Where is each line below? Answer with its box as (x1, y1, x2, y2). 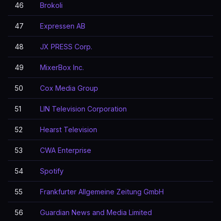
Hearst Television (40, 125, 97, 134)
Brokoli (40, 1, 63, 9)
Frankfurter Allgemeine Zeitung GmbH (40, 187, 164, 196)
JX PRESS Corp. (40, 42, 92, 51)
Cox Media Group (40, 84, 98, 92)
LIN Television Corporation (40, 105, 127, 113)
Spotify (40, 167, 64, 175)
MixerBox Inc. (40, 63, 84, 72)
